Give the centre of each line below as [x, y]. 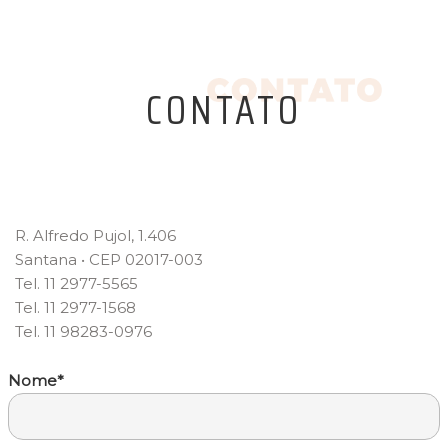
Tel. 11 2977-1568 [75, 308]
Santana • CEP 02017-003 [109, 260]
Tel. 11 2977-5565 [76, 284]
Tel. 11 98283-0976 [83, 332]
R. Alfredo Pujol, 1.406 [95, 236]
